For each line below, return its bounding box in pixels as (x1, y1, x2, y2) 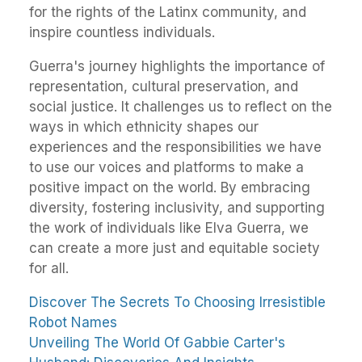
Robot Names (29, 314, 117, 330)
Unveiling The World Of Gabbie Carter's (29, 334, 285, 351)
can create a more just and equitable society (29, 239, 320, 256)
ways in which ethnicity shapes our (29, 118, 259, 135)
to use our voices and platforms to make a (29, 158, 304, 175)
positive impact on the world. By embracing (29, 179, 310, 196)
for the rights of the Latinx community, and (29, 3, 306, 20)
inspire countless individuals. (29, 23, 215, 40)
